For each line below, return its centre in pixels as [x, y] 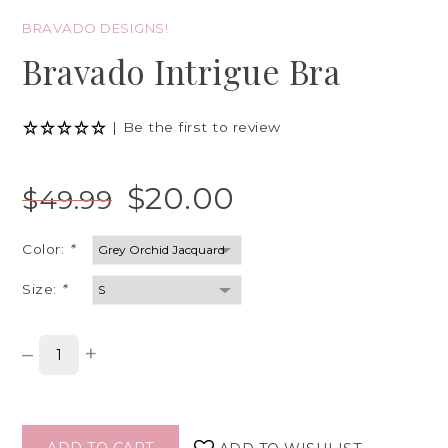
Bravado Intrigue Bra [181, 71]
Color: [45, 249]
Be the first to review [201, 127]
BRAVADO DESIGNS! [95, 28]
